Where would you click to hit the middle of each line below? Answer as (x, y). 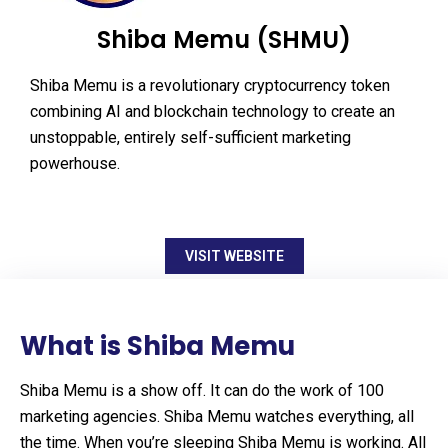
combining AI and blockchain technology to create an (212, 111)
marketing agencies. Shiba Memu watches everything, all (217, 416)
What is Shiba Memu (157, 346)
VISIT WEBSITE (234, 256)
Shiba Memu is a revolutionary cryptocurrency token (210, 85)
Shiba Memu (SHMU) (224, 39)
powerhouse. (75, 163)
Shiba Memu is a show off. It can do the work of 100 (202, 390)
